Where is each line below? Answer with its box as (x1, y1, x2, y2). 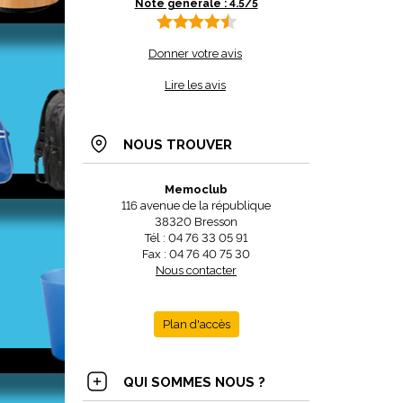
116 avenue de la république (121, 199, 271, 212)
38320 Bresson (155, 215, 237, 228)
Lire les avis (165, 78, 226, 92)
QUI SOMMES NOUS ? (123, 374, 265, 390)
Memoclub (165, 183, 228, 196)
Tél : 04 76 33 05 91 (145, 231, 247, 245)
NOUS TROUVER (123, 137, 232, 153)
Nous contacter (156, 264, 237, 277)
